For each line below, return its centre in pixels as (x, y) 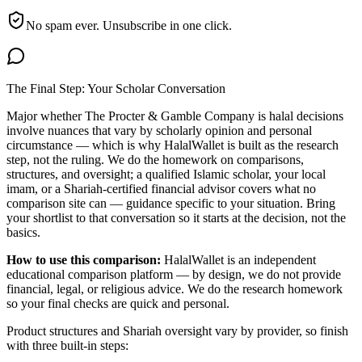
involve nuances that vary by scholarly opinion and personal (159, 130)
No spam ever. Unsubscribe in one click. (129, 25)
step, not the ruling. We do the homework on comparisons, (155, 159)
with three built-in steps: (67, 345)
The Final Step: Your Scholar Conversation (116, 88)
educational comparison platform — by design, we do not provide (174, 274)
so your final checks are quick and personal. (118, 303)
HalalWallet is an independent (238, 259)
